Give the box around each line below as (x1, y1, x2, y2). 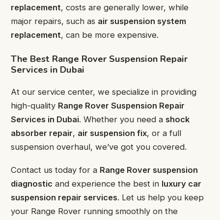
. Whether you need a (79, 114, 165, 125)
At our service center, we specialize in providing (11, 87, 196, 97)
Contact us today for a (11, 165, 100, 175)
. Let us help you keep (117, 192, 204, 202)
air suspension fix (78, 128, 147, 138)
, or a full (147, 128, 181, 138)
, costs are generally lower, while (61, 2, 189, 12)
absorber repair (11, 128, 73, 138)
